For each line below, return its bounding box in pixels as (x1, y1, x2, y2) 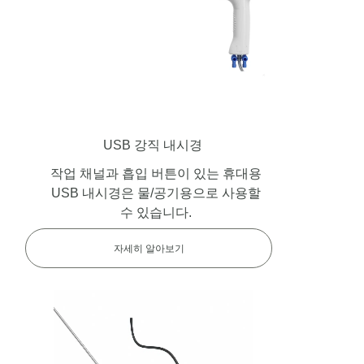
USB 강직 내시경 (102, 138, 202, 153)
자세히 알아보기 (113, 242, 184, 254)
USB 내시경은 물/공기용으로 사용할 (50, 186, 261, 201)
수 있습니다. (119, 206, 192, 220)
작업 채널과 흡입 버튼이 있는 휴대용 (50, 167, 262, 181)
